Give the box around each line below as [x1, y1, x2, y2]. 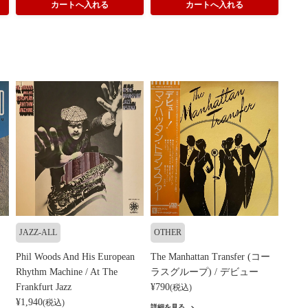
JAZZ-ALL [19, 228, 57, 238]
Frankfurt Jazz [16, 282, 71, 293]
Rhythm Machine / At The [16, 267, 118, 278]
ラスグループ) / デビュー [151, 267, 258, 278]
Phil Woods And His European [16, 252, 135, 263]
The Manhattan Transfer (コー [151, 252, 270, 263]
